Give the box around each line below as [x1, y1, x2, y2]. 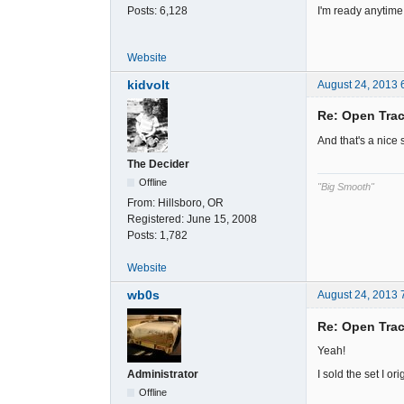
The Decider [127, 158, 189, 171]
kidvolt [127, 78, 170, 93]
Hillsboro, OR [158, 197, 224, 210]
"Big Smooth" [317, 181, 374, 193]
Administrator [127, 368, 198, 381]
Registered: [127, 213, 187, 226]
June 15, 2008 [187, 213, 257, 226]
